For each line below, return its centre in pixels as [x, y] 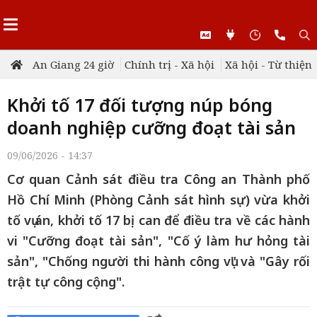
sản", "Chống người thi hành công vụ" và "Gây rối [158, 261]
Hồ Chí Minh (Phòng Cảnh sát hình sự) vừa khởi [158, 200]
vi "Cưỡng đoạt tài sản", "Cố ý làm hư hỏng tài [158, 241]
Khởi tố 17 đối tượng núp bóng [140, 105]
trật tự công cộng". [66, 282]
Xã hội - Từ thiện [269, 64]
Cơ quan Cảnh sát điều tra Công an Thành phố [158, 179]
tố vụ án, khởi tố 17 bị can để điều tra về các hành [158, 220]
